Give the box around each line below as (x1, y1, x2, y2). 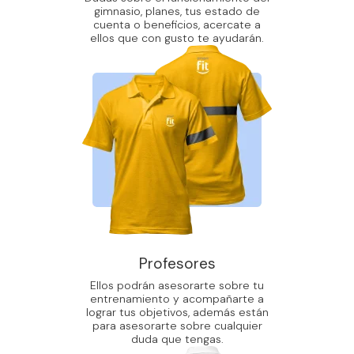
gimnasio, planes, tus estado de (94, 4, 260, 19)
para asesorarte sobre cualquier (92, 318, 262, 333)
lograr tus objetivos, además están (85, 305, 269, 320)
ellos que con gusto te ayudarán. (90, 31, 264, 46)
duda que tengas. (130, 332, 224, 347)
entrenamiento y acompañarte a (90, 292, 264, 307)
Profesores (138, 254, 216, 274)
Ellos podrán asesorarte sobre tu (90, 278, 264, 293)
